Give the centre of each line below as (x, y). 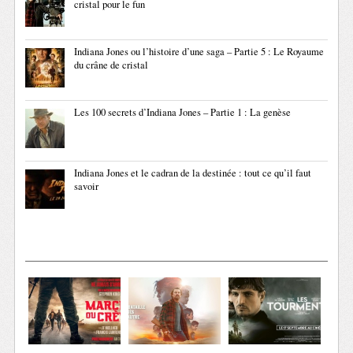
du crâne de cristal (111, 65)
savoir (87, 187)
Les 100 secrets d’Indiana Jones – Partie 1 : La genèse (183, 113)
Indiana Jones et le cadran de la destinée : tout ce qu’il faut (193, 173)
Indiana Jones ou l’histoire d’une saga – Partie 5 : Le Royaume (199, 52)
